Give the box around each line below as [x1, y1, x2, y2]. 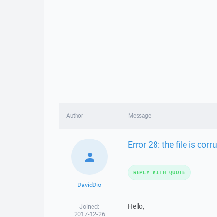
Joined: [79, 202, 100, 211]
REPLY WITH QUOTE [133, 169, 186, 176]
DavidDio [77, 181, 102, 189]
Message [128, 112, 151, 119]
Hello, [127, 202, 144, 211]
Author [66, 112, 83, 119]
